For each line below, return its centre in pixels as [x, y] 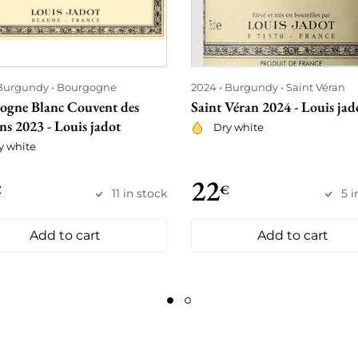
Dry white [239, 127]
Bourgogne [87, 87]
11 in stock [139, 194]
